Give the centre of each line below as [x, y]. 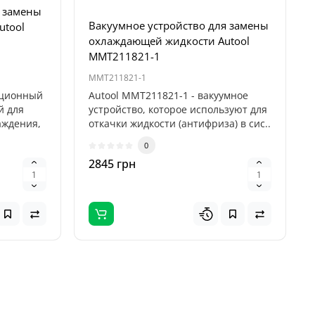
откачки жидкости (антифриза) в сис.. [179, 123]
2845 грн [112, 164]
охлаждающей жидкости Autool [169, 41]
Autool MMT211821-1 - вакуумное [168, 95]
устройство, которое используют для [178, 109]
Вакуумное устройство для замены [178, 25]
